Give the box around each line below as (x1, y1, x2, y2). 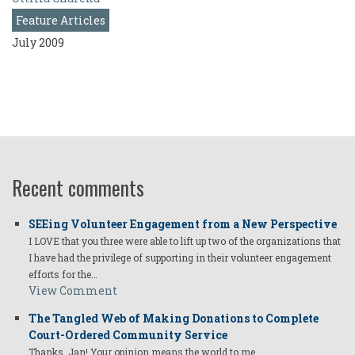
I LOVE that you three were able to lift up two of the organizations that (29, 235, 341, 248)
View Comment (29, 283, 117, 299)
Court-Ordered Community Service (29, 327, 227, 343)
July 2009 (12, 35, 64, 51)
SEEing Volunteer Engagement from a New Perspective (29, 216, 337, 232)
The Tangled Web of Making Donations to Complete (29, 311, 319, 326)
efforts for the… (29, 268, 97, 281)
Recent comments (12, 173, 144, 203)
